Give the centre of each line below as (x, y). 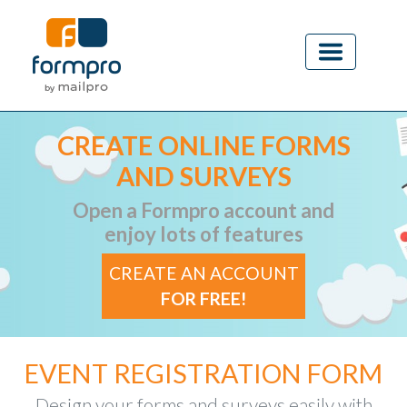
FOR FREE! (203, 298)
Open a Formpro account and (203, 210)
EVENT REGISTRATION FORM (203, 373)
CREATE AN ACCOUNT (204, 273)
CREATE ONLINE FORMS (203, 145)
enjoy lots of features (203, 234)
